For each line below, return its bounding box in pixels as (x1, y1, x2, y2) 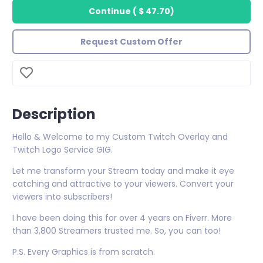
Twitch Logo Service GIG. (12, 144, 113, 156)
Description (12, 104, 96, 124)
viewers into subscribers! (12, 191, 112, 203)
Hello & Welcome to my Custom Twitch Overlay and (12, 131, 228, 143)
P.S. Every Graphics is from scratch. (12, 246, 155, 258)
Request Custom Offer (80, 36, 183, 48)
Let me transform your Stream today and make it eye (12, 165, 234, 177)
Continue (89, 5, 131, 17)
